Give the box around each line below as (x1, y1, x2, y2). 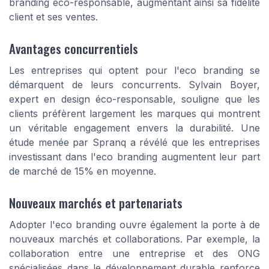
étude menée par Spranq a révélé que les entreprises (9, 136, 260, 148)
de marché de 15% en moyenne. (9, 165, 156, 177)
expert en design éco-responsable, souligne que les (9, 92, 260, 105)
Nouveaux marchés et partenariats (9, 193, 183, 213)
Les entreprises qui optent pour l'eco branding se (9, 64, 260, 76)
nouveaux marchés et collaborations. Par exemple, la (9, 233, 260, 246)
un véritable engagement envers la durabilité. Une (9, 121, 260, 134)
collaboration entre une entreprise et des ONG (9, 247, 260, 260)
